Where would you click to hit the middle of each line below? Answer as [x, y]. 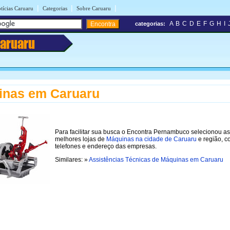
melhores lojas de [81, 139]
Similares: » [72, 159]
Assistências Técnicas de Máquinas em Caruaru [156, 159]
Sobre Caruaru [94, 8]
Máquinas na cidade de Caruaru [151, 139]
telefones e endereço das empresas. [106, 146]
